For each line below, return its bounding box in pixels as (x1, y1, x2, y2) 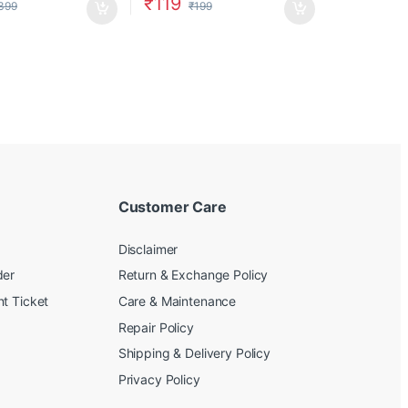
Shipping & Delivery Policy (117, 345, 271, 362)
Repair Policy (117, 319, 194, 335)
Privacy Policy (117, 371, 200, 387)
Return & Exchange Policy (117, 267, 269, 283)
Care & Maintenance (117, 292, 237, 309)
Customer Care (117, 198, 227, 217)
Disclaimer (117, 240, 178, 257)
